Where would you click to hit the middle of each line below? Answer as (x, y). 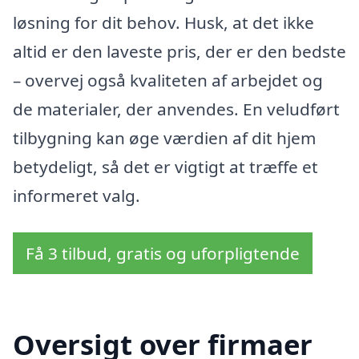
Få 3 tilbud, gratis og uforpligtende (163, 253)
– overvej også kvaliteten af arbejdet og (168, 81)
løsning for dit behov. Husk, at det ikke (163, 23)
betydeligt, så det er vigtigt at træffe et (165, 167)
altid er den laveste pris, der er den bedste (179, 52)
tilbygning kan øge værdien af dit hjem (164, 138)
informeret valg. (77, 196)
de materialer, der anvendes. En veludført (176, 109)
